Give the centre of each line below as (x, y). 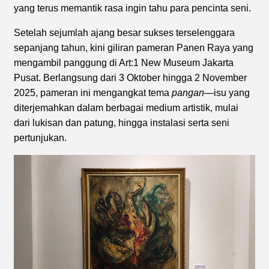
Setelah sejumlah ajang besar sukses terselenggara (124, 32)
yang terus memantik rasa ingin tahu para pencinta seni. (132, 8)
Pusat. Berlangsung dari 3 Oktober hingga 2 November (130, 77)
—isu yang (227, 92)
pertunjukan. (40, 138)
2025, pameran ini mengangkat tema (93, 92)
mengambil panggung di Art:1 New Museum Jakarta (124, 62)
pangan (188, 92)
